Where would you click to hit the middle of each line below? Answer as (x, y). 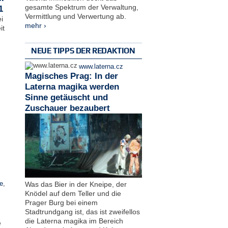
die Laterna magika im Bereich (74, 221)
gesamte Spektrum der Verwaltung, (81, 7)
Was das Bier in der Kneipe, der (76, 184)
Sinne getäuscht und (66, 98)
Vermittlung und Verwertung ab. (75, 17)
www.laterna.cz (101, 67)
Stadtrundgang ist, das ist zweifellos (82, 211)
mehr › (35, 26)
